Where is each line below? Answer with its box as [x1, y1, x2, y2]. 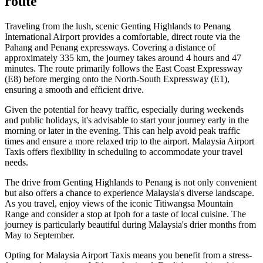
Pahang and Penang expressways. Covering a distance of [5, 42, 215, 52]
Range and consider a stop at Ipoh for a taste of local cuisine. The [5, 208, 246, 219]
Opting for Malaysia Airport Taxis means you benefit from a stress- [5, 249, 252, 260]
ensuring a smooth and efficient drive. [5, 84, 144, 95]
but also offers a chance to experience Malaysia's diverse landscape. [5, 187, 254, 198]
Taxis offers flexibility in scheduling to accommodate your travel [5, 146, 242, 157]
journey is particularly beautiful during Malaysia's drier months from [5, 219, 256, 230]
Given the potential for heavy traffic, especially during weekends [5, 104, 244, 114]
